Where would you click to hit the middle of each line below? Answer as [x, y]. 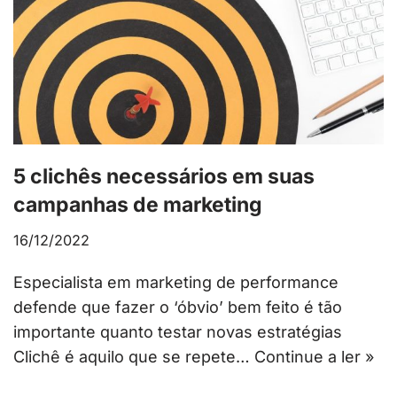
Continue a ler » [314, 357]
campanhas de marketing [138, 205]
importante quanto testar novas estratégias [178, 332]
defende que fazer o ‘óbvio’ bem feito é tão [178, 307]
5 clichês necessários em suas [164, 177]
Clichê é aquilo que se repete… [134, 357]
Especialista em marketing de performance [176, 283]
